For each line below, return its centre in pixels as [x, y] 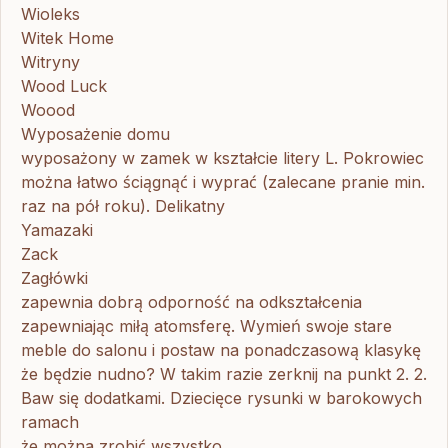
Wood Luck [64, 85]
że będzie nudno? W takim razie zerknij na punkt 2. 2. [224, 373]
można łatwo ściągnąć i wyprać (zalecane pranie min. [223, 181]
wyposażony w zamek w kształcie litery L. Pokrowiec [222, 157]
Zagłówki [54, 277]
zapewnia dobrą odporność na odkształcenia [191, 301]
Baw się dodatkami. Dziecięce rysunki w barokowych [221, 397]
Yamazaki [57, 229]
